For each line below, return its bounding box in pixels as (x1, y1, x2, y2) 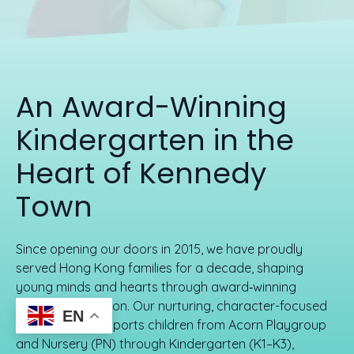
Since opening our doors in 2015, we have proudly (16, 241, 303, 257)
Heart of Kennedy (16, 153, 266, 194)
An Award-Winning (16, 87, 287, 127)
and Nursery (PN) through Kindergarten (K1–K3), (16, 336, 294, 352)
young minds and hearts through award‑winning (16, 279, 296, 295)
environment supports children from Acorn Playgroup (16, 317, 326, 333)
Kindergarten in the (16, 120, 294, 160)
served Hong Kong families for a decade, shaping (16, 260, 303, 276)
